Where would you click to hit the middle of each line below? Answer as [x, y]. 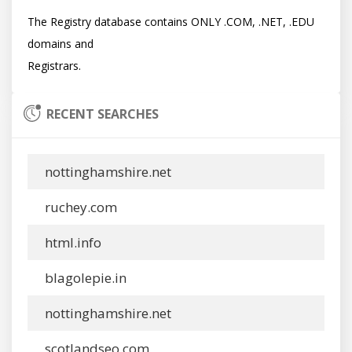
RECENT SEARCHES [103, 114]
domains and [60, 44]
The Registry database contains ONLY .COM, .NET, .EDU [171, 22]
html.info [71, 242]
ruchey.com [79, 207]
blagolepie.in [84, 278]
